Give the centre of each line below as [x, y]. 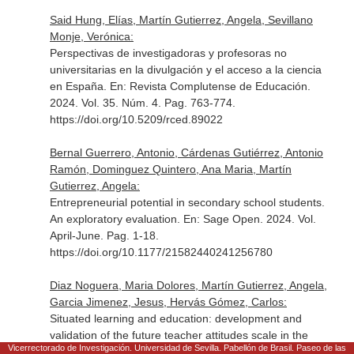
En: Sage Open [221, 219]
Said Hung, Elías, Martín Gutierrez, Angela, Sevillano [181, 20]
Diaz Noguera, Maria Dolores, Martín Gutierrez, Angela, [188, 285]
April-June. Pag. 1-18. [104, 235]
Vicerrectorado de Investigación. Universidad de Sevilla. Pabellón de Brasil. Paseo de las [177, 348]
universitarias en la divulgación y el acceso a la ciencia [185, 70]
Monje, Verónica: [91, 36]
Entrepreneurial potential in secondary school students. [187, 202]
